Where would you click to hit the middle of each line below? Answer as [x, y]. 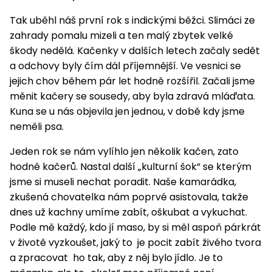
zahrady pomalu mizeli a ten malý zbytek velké [121, 36]
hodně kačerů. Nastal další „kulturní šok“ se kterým [131, 167]
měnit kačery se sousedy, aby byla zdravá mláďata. [132, 97]
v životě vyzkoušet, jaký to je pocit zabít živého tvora [135, 243]
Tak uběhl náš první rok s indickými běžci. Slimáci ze [132, 21]
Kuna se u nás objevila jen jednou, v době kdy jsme [127, 112]
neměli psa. [37, 127]
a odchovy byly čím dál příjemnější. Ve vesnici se [125, 66]
